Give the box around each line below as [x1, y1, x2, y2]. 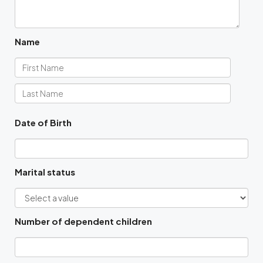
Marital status [15, 166, 75, 178]
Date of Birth [15, 117, 72, 129]
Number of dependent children [15, 215, 152, 227]
